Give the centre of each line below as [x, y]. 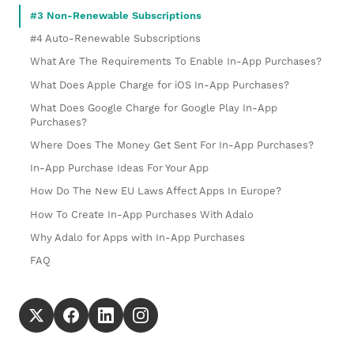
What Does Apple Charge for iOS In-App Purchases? [160, 85]
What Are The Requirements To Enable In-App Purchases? [176, 62]
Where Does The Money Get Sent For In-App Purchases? [172, 145]
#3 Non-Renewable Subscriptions [116, 16]
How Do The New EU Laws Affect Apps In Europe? [156, 191]
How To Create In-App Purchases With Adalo [142, 214]
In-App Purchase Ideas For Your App [119, 168]
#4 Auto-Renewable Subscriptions [115, 39]
